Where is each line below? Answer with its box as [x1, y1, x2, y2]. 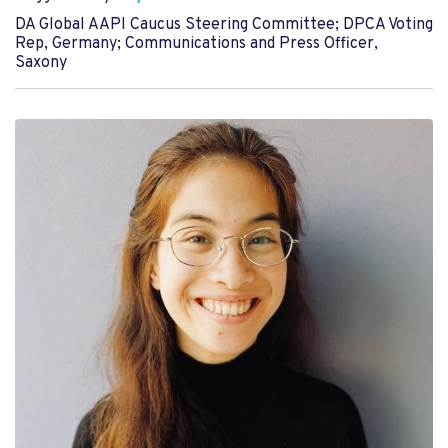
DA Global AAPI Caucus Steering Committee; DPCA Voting [15, 15, 433, 35]
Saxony [15, 53, 67, 73]
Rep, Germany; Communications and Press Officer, [15, 34, 378, 54]
